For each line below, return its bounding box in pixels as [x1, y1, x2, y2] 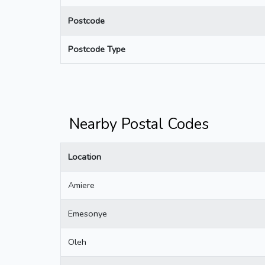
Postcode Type [68, 43, 125, 55]
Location [68, 150, 101, 163]
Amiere [68, 179, 95, 191]
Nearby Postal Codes [69, 114, 209, 134]
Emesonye [68, 207, 107, 219]
